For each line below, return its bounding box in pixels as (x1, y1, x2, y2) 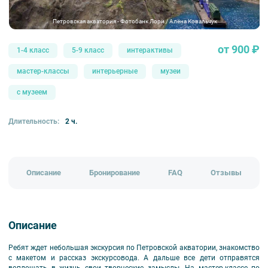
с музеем (17, 87, 47, 96)
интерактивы (127, 45, 173, 54)
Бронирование (89, 167, 141, 177)
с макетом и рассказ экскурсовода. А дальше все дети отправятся (8, 254, 260, 263)
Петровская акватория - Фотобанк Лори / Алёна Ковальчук (52, 17, 217, 26)
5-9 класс (72, 45, 104, 54)
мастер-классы (17, 66, 69, 75)
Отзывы (210, 167, 242, 177)
